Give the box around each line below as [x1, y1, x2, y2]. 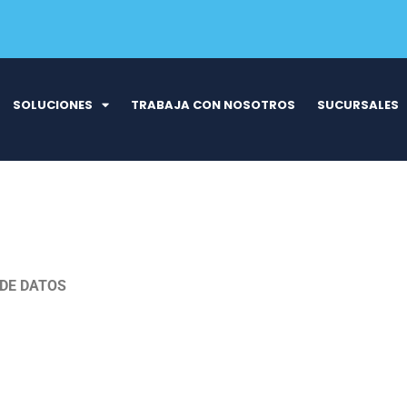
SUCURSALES [316, 95, 399, 114]
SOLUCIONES [12, 95, 93, 114]
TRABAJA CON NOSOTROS [130, 95, 295, 114]
